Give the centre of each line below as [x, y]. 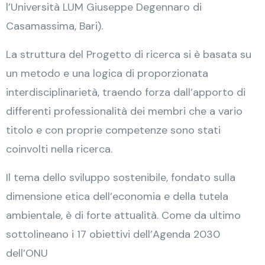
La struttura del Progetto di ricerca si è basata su [129, 54]
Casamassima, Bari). [54, 26]
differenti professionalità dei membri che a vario [124, 111]
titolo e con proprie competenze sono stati [113, 130]
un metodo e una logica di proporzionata [107, 73]
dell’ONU [27, 253]
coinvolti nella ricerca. [59, 149]
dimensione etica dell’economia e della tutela [117, 196]
